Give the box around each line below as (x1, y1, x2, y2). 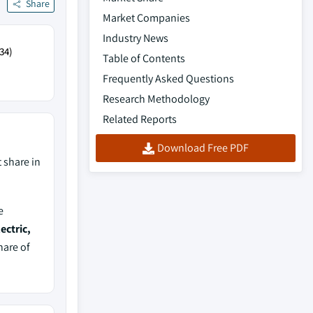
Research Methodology (103, 92, 210, 106)
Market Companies (103, 10, 190, 25)
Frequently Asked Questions (103, 71, 234, 86)
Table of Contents (103, 51, 185, 66)
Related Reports (103, 112, 177, 126)
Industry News (103, 31, 168, 45)
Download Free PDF (157, 140, 249, 155)
